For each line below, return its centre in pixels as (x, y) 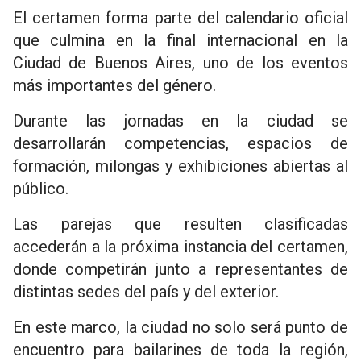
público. (41, 189)
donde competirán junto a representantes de (180, 269)
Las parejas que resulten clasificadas (180, 224)
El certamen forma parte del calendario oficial (180, 18)
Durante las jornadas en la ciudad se (180, 121)
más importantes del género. (114, 85)
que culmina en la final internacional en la (180, 40)
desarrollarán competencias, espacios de (180, 143)
